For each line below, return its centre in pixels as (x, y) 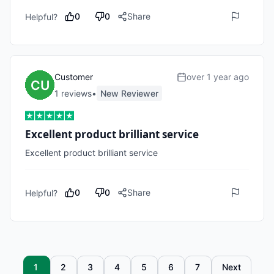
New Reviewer (129, 93)
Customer (74, 77)
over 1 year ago (218, 77)
